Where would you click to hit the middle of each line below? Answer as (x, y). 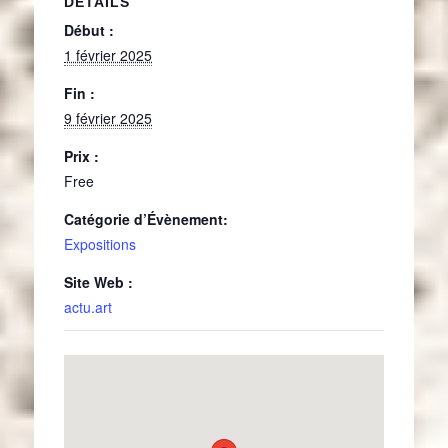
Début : (89, 30)
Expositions (100, 244)
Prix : (81, 156)
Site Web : (98, 282)
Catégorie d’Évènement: (146, 219)
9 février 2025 (108, 118)
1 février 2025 (108, 55)
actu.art (88, 307)
